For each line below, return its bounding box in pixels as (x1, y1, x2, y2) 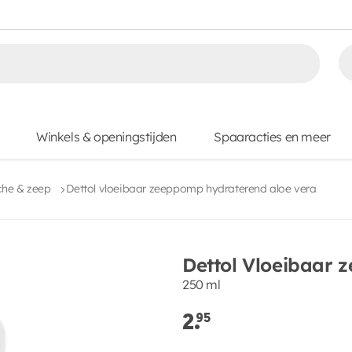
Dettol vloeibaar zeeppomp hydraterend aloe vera (66, 181, 317, 196)
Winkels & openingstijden (36, 129, 177, 145)
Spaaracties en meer (214, 129, 331, 145)
